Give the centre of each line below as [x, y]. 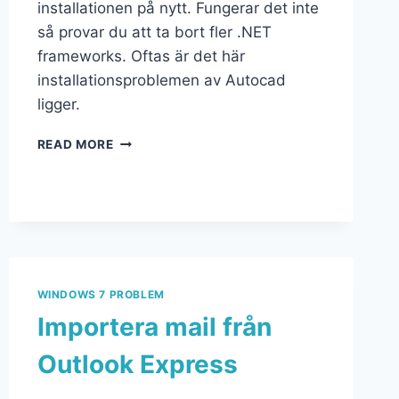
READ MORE [75, 145]
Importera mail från [154, 327]
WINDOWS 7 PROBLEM [101, 295]
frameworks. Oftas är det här [141, 57]
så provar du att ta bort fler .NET [154, 33]
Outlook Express [137, 364]
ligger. [63, 105]
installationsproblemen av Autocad [161, 81]
